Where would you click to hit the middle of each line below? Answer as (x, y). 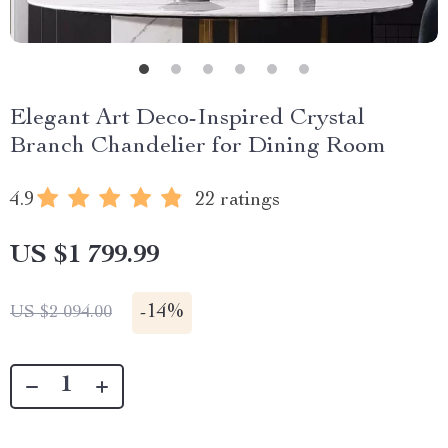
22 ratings (237, 201)
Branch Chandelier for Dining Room (198, 147)
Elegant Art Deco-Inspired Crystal (187, 119)
